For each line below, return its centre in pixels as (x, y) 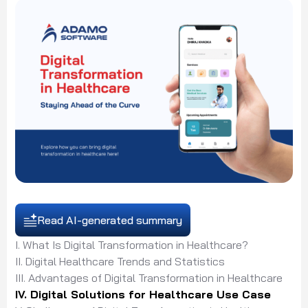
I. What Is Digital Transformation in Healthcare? (133, 245)
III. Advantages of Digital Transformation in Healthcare (150, 278)
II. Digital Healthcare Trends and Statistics (121, 262)
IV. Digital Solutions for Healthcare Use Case (145, 295)
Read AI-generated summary (110, 220)
